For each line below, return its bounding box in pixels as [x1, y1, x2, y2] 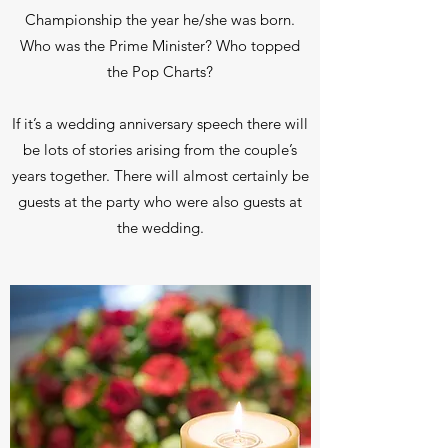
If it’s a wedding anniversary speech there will [12, 114, 308, 133]
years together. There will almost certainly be [11, 166, 309, 185]
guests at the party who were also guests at [18, 192, 302, 211]
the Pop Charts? [107, 62, 213, 81]
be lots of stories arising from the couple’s [23, 140, 297, 159]
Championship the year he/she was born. [25, 10, 295, 29]
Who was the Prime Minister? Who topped [20, 36, 300, 55]
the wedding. [116, 218, 204, 237]
